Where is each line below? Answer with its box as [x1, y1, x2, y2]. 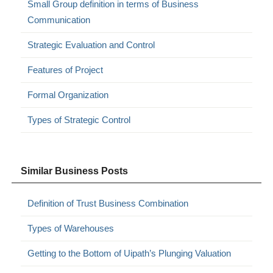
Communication [27, 15, 91, 26]
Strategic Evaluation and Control [27, 40, 155, 51]
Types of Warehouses [27, 223, 115, 234]
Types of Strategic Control [27, 115, 131, 126]
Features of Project [27, 65, 104, 76]
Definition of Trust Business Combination [27, 198, 189, 209]
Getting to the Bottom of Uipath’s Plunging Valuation [27, 248, 232, 259]
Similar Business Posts [21, 166, 129, 177]
